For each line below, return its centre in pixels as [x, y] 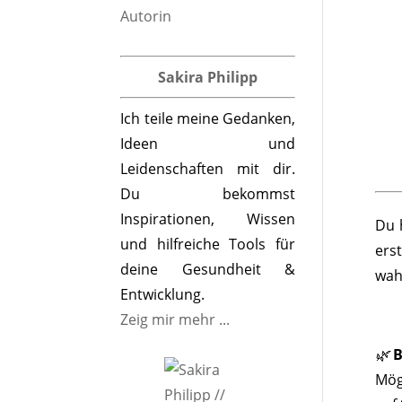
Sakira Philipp [208, 77]
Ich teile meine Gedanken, [208, 118]
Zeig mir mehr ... [175, 319]
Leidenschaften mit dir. [208, 169]
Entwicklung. [163, 294]
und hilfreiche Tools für [208, 244]
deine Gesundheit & [208, 269]
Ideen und [208, 144]
